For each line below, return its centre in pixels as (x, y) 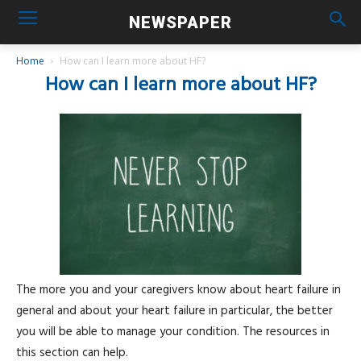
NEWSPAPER (180, 22)
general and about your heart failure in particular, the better (174, 311)
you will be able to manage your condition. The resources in (173, 332)
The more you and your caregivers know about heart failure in (178, 290)
